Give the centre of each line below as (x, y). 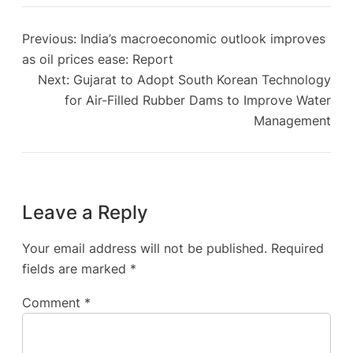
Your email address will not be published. (145, 249)
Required (297, 249)
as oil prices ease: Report (98, 59)
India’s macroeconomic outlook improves (203, 39)
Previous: (49, 39)
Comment (53, 302)
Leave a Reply (85, 212)
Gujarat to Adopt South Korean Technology (202, 80)
